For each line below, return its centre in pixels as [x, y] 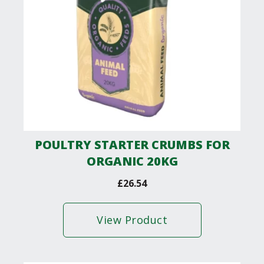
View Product [132, 220]
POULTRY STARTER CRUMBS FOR [132, 145]
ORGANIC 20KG [132, 161]
